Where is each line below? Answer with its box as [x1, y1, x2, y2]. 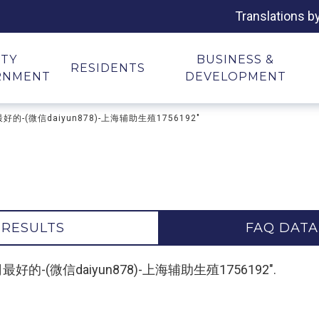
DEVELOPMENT [184, 70, 286, 83]
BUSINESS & [197, 53, 275, 66]
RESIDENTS [70, 61, 145, 75]
